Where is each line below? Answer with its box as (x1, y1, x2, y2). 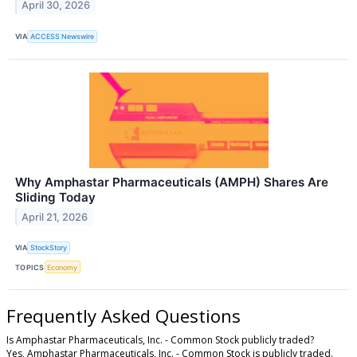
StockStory (30, 243, 68, 253)
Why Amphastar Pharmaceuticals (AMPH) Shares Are (15, 174, 328, 190)
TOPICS (15, 262, 45, 272)
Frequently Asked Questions (6, 304, 241, 328)
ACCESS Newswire (30, 32, 95, 41)
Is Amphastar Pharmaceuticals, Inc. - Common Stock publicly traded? (6, 332, 314, 347)
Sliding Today (15, 189, 96, 205)
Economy (47, 262, 78, 272)
